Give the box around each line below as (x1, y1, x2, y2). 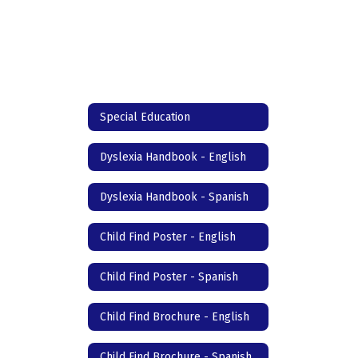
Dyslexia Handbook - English (100, 149, 246, 164)
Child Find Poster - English (100, 229, 236, 244)
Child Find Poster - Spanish (100, 269, 238, 284)
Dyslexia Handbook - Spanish (100, 189, 249, 204)
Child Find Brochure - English (100, 309, 249, 324)
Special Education (100, 109, 190, 124)
